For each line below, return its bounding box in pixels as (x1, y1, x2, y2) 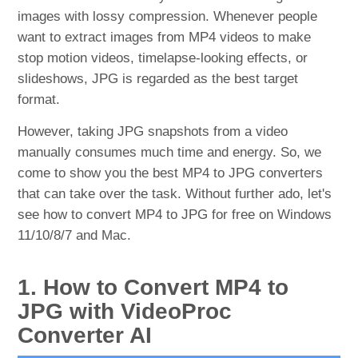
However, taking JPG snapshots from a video (18, 124, 288, 139)
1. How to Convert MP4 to (18, 275, 289, 300)
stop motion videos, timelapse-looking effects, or (18, 50, 308, 66)
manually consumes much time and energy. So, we (18, 145, 322, 160)
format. (18, 92, 61, 107)
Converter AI (18, 323, 153, 348)
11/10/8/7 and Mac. (18, 228, 132, 243)
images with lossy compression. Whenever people (18, 9, 318, 24)
